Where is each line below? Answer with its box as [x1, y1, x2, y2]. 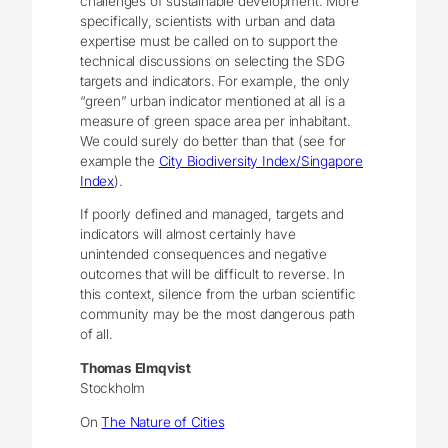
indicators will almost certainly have [80, 226, 296, 243]
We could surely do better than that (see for [80, 132, 347, 149]
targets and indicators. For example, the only [80, 72, 351, 89]
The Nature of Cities [101, 413, 225, 430]
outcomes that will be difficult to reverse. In [80, 266, 345, 283]
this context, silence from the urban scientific [80, 286, 356, 303]
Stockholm [80, 380, 146, 397]
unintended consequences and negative [80, 246, 327, 263]
